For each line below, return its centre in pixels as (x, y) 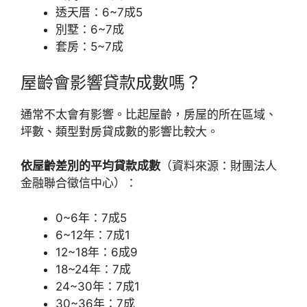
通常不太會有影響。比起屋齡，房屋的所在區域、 (149, 114)
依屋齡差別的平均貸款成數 (90, 166)
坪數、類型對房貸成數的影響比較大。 (120, 131)
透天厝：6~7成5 (99, 12)
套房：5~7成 (89, 47)
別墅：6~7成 (90, 29)
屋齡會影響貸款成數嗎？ (111, 82)
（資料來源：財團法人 (219, 166)
